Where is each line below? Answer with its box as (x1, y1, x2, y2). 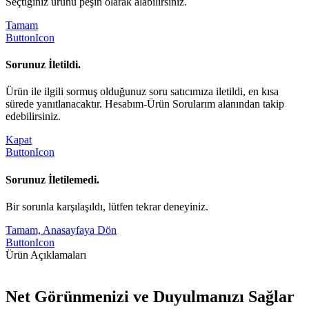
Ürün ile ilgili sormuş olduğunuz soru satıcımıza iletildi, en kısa (6, 86, 279, 98)
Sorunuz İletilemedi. (6, 173, 99, 186)
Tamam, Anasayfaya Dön (6, 223, 117, 236)
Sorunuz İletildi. (6, 59, 81, 71)
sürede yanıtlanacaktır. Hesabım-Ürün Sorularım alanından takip (6, 98, 284, 110)
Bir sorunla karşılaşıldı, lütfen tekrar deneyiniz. (6, 200, 208, 212)
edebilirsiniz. (6, 110, 61, 123)
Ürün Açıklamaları (6, 248, 86, 261)
